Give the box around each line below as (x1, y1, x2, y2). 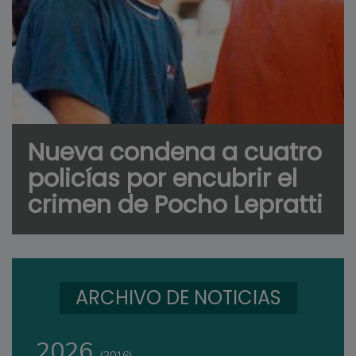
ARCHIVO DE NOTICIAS (75, 284, 281, 311)
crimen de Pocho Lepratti (28, 188, 323, 222)
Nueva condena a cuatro (28, 135, 322, 169)
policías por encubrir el (28, 161, 297, 195)
